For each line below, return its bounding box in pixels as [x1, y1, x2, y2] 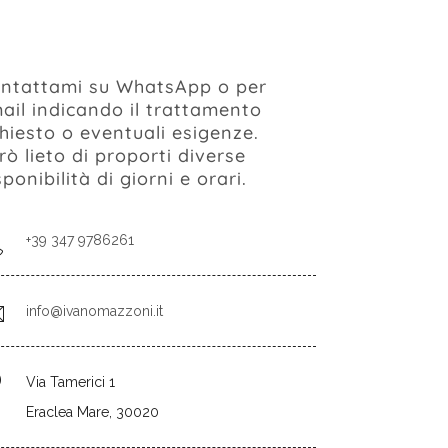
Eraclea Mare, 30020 [26, 404, 159, 420]
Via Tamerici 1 [26, 374, 115, 390]
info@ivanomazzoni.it [26, 303, 163, 319]
